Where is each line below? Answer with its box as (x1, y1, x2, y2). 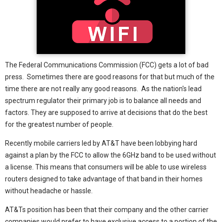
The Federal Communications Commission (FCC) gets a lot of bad (5, 61, 209, 69)
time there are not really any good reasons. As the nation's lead (5, 85, 202, 93)
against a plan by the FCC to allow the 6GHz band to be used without (5, 151, 216, 160)
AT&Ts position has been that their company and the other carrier (5, 206, 209, 214)
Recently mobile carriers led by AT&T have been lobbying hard (5, 139, 197, 148)
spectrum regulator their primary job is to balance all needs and (5, 97, 201, 105)
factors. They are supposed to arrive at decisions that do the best (5, 109, 208, 117)
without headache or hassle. (5, 187, 93, 195)
